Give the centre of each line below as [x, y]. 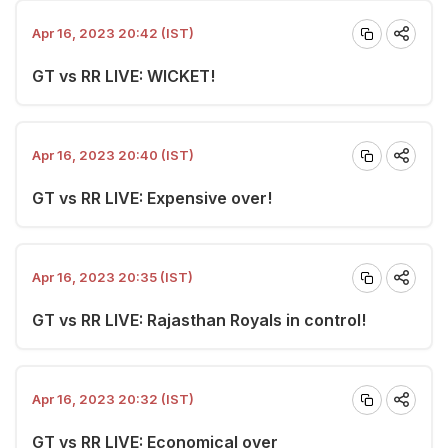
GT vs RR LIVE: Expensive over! [152, 197]
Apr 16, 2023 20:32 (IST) [113, 399]
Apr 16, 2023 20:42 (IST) [113, 33]
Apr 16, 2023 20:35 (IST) [112, 277]
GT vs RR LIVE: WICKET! [123, 75]
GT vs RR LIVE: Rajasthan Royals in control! [199, 319]
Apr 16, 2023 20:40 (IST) [113, 155]
